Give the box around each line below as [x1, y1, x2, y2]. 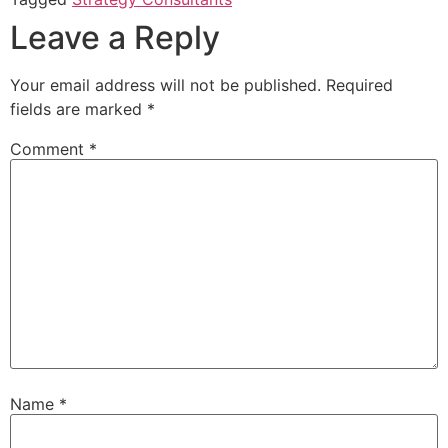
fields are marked [10, 99, 147, 120]
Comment [10, 139, 89, 160]
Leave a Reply [10, 18, 220, 58]
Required [326, 75, 393, 96]
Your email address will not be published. [10, 75, 321, 96]
